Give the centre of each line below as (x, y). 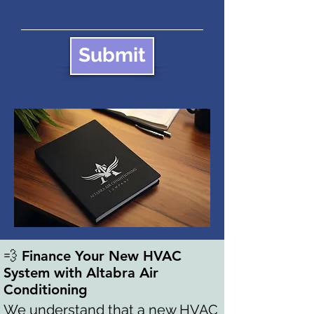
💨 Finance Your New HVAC (93, 256)
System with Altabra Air (81, 273)
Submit (112, 55)
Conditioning (46, 289)
